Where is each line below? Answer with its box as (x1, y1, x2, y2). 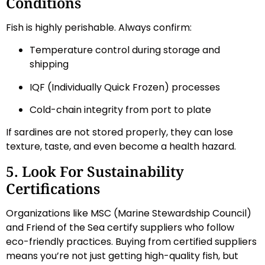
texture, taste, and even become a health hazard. (6, 140, 236, 154)
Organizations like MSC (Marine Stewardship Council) (6, 206, 251, 220)
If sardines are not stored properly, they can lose (6, 125, 233, 140)
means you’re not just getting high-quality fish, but (6, 248, 238, 263)
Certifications (6, 178, 100, 198)
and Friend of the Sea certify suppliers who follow (6, 220, 234, 234)
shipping (30, 57, 69, 72)
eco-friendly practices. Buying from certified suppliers (6, 234, 257, 248)
